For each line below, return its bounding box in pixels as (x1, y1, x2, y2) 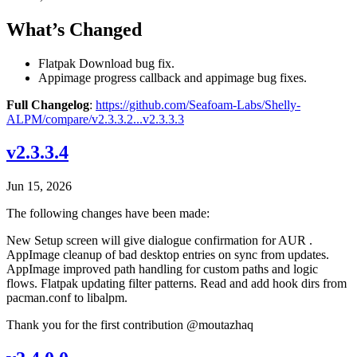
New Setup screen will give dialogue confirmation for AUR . (6, 233, 312, 248)
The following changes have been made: (6, 206, 210, 221)
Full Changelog (6, 97, 89, 112)
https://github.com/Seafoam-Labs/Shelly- (96, 97, 300, 112)
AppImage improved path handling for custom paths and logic (6, 262, 318, 277)
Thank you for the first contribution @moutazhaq (6, 318, 253, 332)
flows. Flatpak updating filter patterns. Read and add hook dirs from (6, 277, 347, 291)
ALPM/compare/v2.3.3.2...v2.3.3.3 (6, 112, 184, 126)
